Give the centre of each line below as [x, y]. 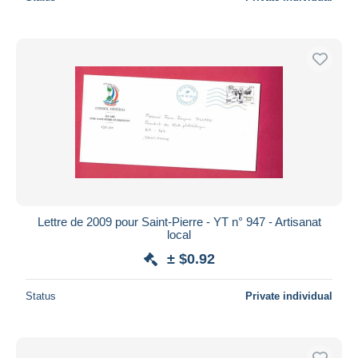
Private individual [289, 296]
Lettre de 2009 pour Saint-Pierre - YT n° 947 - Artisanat [179, 221]
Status [41, 296]
